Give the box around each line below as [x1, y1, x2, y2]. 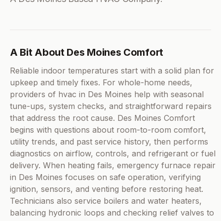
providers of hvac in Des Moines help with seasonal [10, 89, 204, 100]
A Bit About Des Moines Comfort [10, 46, 163, 59]
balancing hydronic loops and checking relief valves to [10, 208, 214, 218]
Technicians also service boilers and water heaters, [10, 196, 202, 206]
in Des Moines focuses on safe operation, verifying [10, 172, 201, 183]
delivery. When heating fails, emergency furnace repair [10, 160, 216, 171]
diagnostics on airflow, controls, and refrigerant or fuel [10, 148, 216, 159]
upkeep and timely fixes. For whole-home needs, [10, 77, 192, 88]
